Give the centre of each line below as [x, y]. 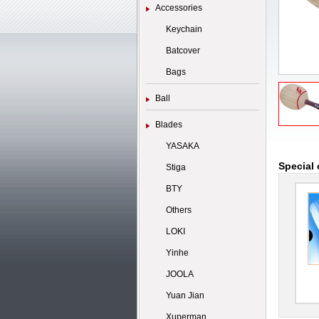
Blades [169, 125]
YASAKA [183, 146]
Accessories [179, 8]
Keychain [184, 29]
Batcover [183, 51]
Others [179, 210]
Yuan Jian [185, 296]
